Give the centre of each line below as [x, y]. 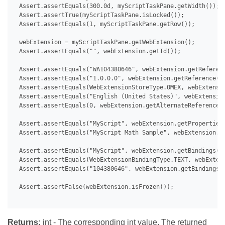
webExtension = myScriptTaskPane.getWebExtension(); [105, 42]
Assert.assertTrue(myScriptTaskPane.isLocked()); [100, 15]
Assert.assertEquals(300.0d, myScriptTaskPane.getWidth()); [118, 6]
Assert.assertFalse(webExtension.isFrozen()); [95, 187]
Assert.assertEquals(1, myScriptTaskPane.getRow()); [105, 24]
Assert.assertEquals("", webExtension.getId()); [98, 51]
